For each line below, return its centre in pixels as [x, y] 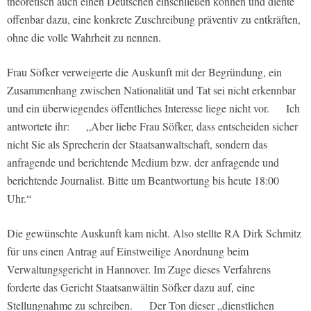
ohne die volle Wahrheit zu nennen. [84, 37]
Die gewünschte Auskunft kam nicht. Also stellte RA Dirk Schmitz [154, 233]
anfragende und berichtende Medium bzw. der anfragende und [143, 162]
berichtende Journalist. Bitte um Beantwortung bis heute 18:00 [143, 180]
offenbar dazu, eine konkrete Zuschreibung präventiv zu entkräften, [154, 19]
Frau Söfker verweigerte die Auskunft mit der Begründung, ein [144, 72]
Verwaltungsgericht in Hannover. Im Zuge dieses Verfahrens [139, 269]
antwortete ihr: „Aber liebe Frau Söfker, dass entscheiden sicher [152, 126]
